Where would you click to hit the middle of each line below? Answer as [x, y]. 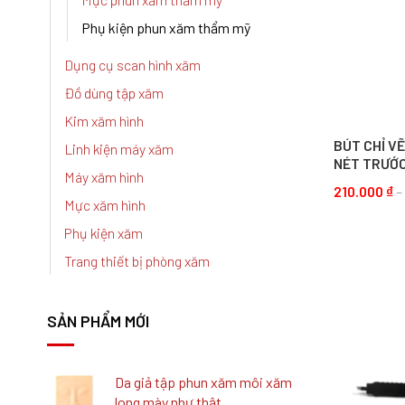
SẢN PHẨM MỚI [98, 320]
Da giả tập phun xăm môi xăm [203, 381]
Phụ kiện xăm [104, 233]
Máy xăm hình [104, 177]
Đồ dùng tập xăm [114, 93]
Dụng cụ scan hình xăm [132, 65]
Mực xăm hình [105, 205]
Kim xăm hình [104, 121]
